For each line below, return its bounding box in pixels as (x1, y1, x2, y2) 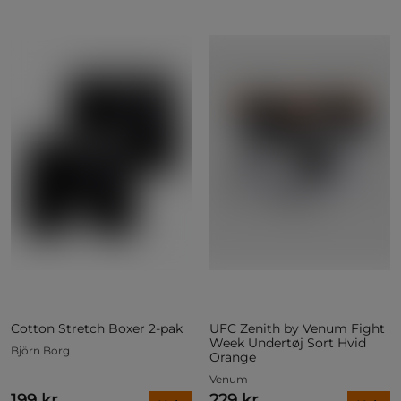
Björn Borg (11, 343, 70, 357)
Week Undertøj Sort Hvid (209, 334, 366, 351)
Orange (209, 348, 256, 365)
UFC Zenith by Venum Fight (209, 320, 385, 337)
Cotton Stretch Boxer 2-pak (11, 320, 183, 337)
